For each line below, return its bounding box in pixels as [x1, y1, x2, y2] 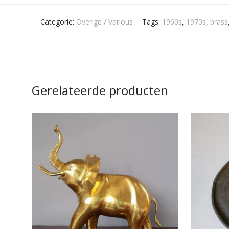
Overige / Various [76, 17, 133, 27]
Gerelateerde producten [32, 82, 168, 99]
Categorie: [40, 17, 76, 27]
